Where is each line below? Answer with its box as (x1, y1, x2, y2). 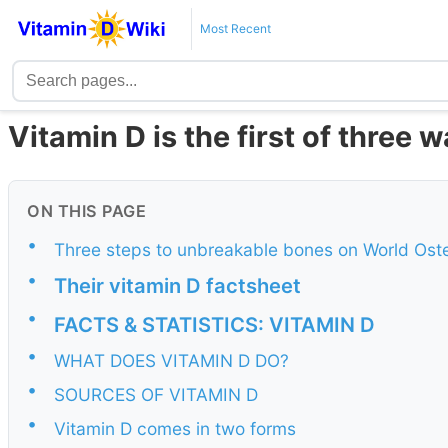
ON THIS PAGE (27, 201, 146, 222)
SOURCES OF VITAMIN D (54, 384, 258, 406)
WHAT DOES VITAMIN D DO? (54, 349, 289, 371)
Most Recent (199, 21, 271, 36)
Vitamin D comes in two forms (54, 418, 296, 440)
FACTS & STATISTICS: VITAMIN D (54, 311, 375, 337)
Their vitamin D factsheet (54, 273, 301, 299)
